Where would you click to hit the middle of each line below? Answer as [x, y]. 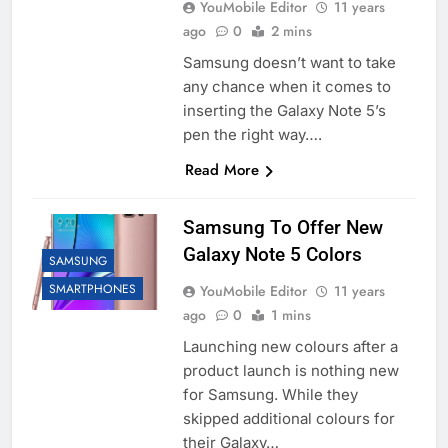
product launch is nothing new [290, 371]
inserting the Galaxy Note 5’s [284, 111]
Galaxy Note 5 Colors [272, 255]
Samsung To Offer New [282, 228]
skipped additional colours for [288, 419]
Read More [221, 170]
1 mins [290, 315]
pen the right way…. [252, 135]
